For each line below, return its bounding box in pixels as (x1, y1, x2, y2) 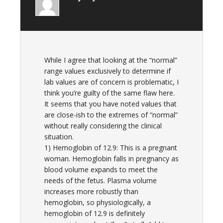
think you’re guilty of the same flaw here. (44, 88, 175, 98)
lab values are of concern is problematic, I (44, 77, 179, 87)
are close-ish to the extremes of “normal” (44, 110, 178, 120)
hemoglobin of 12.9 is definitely (44, 209, 145, 219)
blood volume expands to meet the (44, 165, 158, 175)
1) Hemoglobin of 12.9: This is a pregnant (44, 143, 177, 153)
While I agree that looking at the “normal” (44, 55, 177, 65)
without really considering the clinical (44, 121, 162, 131)
